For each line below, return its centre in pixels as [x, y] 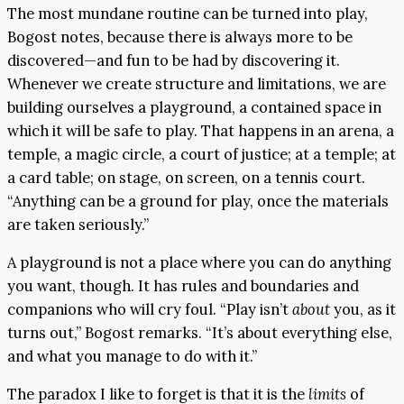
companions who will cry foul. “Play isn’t [150, 309]
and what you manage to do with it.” [132, 356]
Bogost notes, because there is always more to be [180, 37]
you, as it [363, 309]
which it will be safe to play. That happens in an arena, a [201, 130]
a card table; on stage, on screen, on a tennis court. [186, 177]
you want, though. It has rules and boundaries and [183, 285]
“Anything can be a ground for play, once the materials [198, 201]
